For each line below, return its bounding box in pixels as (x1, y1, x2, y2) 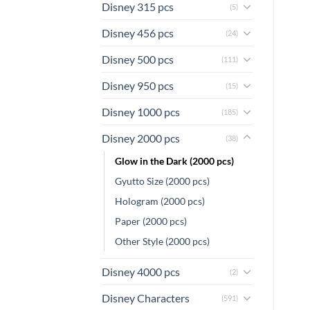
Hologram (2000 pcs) (115, 194, 205, 207)
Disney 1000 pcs (102, 104, 180, 118)
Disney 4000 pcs (102, 264, 180, 278)
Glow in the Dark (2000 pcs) (115, 154, 234, 167)
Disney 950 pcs (102, 78, 174, 92)
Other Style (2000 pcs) (115, 235, 210, 247)
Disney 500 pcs (102, 52, 174, 66)
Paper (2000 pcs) (115, 215, 187, 227)
